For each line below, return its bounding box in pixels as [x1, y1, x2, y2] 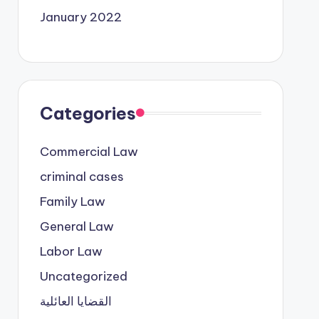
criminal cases [39, 168, 124, 184]
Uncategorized [39, 268, 127, 284]
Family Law [39, 193, 105, 209]
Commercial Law [39, 143, 138, 159]
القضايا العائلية [39, 293, 112, 309]
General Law [39, 218, 114, 234]
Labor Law [39, 243, 103, 259]
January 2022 [39, 9, 122, 25]
